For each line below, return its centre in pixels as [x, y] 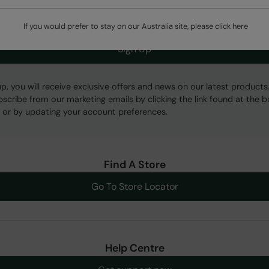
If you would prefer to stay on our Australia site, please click [128, 26]
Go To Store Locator [134, 187]
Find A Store [134, 165]
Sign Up [134, 49]
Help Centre [134, 248]
